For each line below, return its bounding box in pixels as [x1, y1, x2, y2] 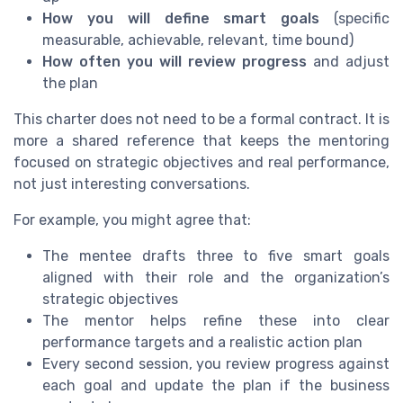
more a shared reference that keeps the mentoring [13, 131, 390, 149]
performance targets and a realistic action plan [42, 333, 363, 351]
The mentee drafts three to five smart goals [42, 246, 390, 264]
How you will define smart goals [42, 9, 320, 27]
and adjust [307, 52, 390, 70]
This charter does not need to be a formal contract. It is [13, 110, 390, 128]
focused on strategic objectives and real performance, [13, 153, 390, 171]
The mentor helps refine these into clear [42, 311, 390, 329]
